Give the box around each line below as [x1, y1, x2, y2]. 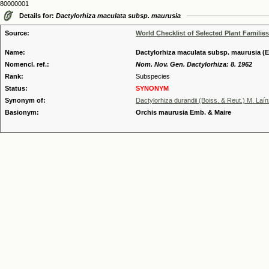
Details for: [19, 12, 56, 19]
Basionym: [5, 109, 39, 116]
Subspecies [136, 73, 170, 80]
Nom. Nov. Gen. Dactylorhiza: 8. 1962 [136, 61, 252, 68]
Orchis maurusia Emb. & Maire [136, 109, 231, 116]
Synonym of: [5, 97, 46, 104]
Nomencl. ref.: [5, 61, 49, 68]
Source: [5, 29, 29, 37]
